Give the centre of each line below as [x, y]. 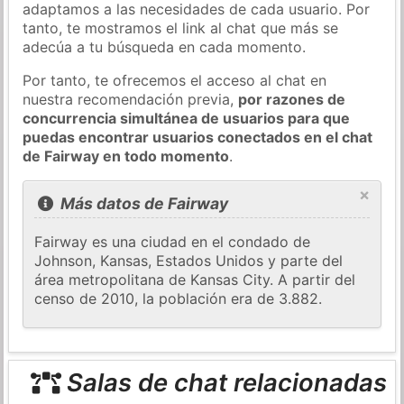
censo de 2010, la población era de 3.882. [179, 299]
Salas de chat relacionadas [223, 383]
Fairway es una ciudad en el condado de [173, 242]
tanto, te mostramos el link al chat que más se [181, 28]
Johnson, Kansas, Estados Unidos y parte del [189, 261]
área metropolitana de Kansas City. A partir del [195, 280]
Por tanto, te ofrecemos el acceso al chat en [175, 80]
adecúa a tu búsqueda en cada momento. [165, 46]
